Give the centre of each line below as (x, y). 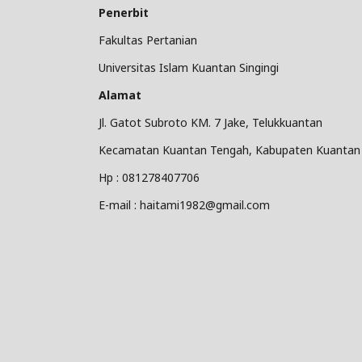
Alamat (120, 95)
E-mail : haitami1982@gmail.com (184, 205)
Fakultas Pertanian (149, 40)
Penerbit (124, 13)
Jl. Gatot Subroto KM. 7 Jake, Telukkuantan (210, 123)
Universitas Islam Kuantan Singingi (189, 68)
